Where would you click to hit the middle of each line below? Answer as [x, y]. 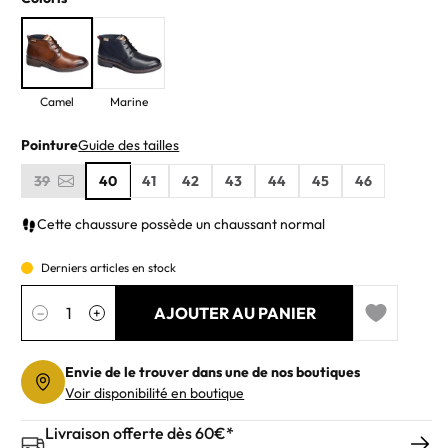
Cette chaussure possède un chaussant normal [181, 224]
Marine [129, 101]
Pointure [50, 145]
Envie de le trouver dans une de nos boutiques [213, 372]
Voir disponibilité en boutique [155, 393]
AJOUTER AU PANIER [234, 313]
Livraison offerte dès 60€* [140, 433]
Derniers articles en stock [109, 267]
